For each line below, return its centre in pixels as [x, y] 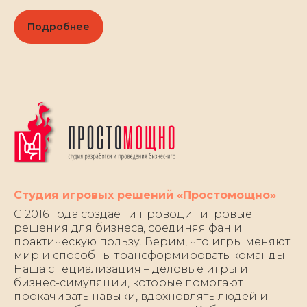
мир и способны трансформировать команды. [150, 256]
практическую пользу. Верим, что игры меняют [152, 242]
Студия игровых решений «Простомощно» [145, 195]
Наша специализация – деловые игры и [131, 269]
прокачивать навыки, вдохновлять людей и [141, 297]
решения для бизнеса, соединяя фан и [128, 228]
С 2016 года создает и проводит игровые [133, 214]
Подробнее [59, 26]
